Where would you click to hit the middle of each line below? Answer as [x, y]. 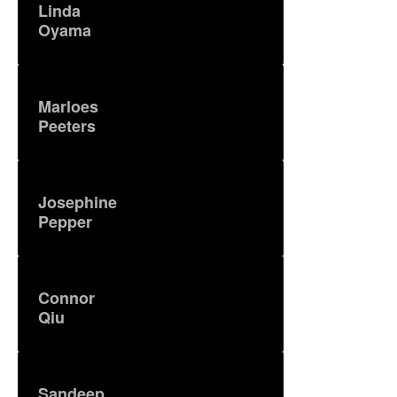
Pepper [65, 221]
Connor [66, 297]
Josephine [77, 202]
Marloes [68, 106]
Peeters [66, 125]
